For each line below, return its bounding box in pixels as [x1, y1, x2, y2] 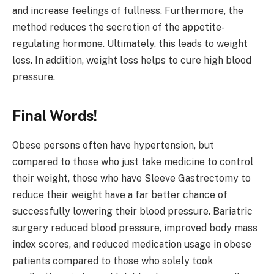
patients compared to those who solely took [12, 255, 213, 267]
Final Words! [12, 106, 97, 124]
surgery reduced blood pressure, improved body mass [12, 222, 257, 234]
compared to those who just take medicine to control [12, 156, 253, 168]
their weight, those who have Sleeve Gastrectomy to [12, 172, 251, 185]
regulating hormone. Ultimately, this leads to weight [12, 38, 248, 50]
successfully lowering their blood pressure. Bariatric [12, 206, 253, 218]
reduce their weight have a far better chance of [12, 189, 228, 201]
